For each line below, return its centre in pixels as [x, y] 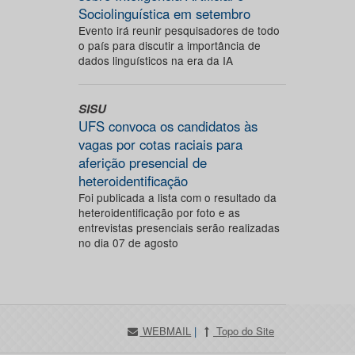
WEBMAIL [166, 331]
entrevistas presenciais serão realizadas [179, 227]
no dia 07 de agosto [128, 242]
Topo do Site [244, 331]
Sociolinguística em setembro [164, 13]
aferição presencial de [142, 162]
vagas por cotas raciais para [160, 144]
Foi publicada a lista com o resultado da [177, 197]
